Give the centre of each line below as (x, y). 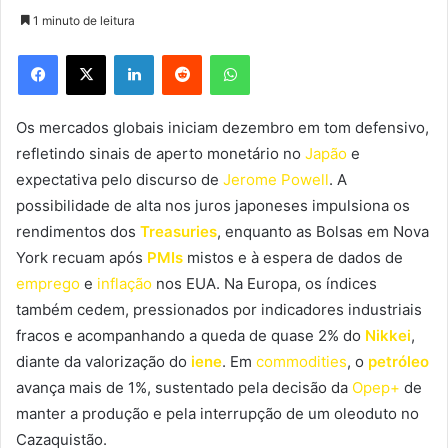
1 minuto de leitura (82, 20)
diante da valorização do (103, 361)
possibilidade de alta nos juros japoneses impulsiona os (213, 205)
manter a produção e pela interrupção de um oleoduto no (217, 413)
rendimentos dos (78, 231)
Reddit (221, 53)
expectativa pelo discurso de (119, 179)
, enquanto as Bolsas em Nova (323, 231)
